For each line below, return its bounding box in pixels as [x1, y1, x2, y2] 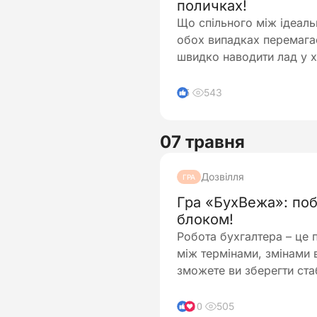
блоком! [177, 211, 234, 228]
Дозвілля [201, 171, 244, 183]
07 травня [160, 132, 245, 152]
